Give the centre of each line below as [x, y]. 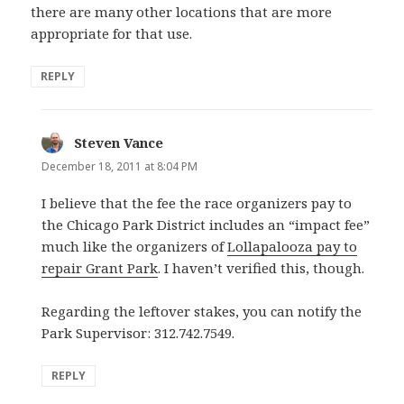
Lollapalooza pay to [293, 247]
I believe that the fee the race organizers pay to [197, 203]
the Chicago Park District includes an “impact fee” [206, 225]
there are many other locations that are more [182, 11]
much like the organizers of [135, 247]
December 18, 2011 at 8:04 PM [120, 166]
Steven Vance [119, 142]
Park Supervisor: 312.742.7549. [140, 333]
